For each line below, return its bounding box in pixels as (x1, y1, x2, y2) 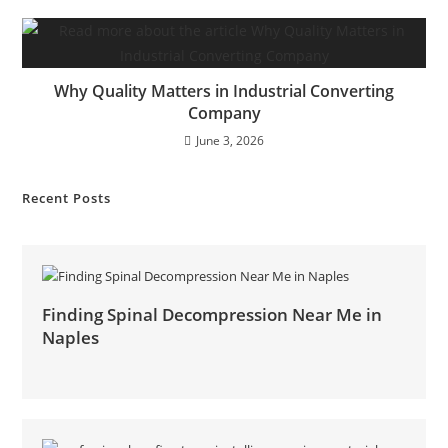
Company (187, 102, 261, 124)
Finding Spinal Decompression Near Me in (42, 303, 383, 326)
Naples (42, 326, 100, 349)
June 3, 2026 (196, 132, 264, 149)
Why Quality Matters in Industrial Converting (54, 80, 394, 102)
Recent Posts (22, 189, 112, 207)
